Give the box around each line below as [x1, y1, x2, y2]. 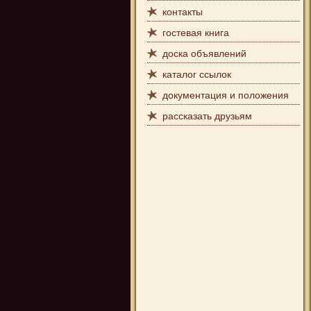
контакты [162, 6, 203, 17]
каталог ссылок [162, 69, 231, 80]
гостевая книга [162, 27, 229, 38]
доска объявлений [162, 48, 246, 59]
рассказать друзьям [162, 110, 252, 121]
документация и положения [162, 90, 289, 101]
